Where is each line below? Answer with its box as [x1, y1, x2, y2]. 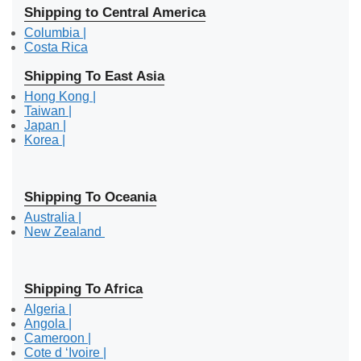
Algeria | [24, 301, 72, 316]
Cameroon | [24, 330, 91, 345]
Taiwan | [24, 103, 72, 118]
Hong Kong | [24, 89, 96, 103]
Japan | [24, 118, 66, 132]
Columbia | [24, 25, 86, 39]
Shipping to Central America [24, 4, 205, 20]
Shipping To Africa [24, 280, 143, 297]
